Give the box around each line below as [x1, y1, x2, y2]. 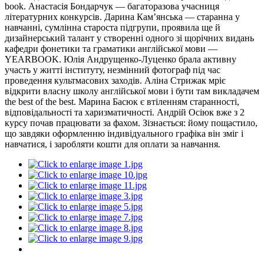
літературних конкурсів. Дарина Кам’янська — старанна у [5, 11, 240, 22]
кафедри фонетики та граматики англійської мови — [5, 43, 217, 54]
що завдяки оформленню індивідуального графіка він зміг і [5, 128, 243, 138]
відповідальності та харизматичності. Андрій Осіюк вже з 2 [5, 107, 245, 117]
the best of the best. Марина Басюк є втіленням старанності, [5, 96, 239, 107]
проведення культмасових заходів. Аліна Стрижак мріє [5, 75, 226, 85]
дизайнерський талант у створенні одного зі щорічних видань [5, 32, 254, 43]
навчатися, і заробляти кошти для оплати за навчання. [5, 138, 220, 149]
